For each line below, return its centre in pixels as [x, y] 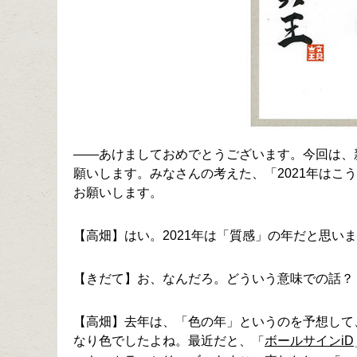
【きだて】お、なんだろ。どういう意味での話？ [214, 278]
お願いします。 [118, 192]
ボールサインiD [309, 341]
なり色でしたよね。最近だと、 [163, 341]
